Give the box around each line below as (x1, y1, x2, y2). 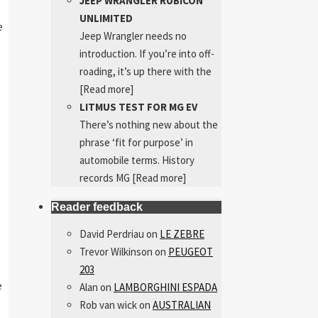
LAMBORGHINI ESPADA (114, 280, 217, 294)
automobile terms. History (79, 153, 194, 167)
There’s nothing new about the (79, 118, 218, 131)
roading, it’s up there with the (79, 65, 212, 78)
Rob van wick (79, 298, 137, 312)
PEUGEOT (168, 245, 213, 258)
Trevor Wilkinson (79, 245, 153, 258)
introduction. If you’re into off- (79, 47, 214, 60)
